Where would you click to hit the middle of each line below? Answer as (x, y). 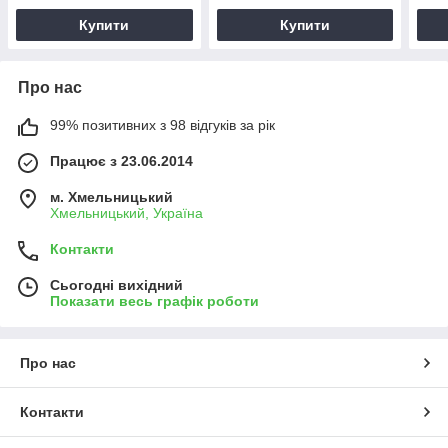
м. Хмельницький (111, 196)
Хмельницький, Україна (126, 212)
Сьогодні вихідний (116, 284)
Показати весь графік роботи (154, 300)
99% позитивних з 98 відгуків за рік (162, 124)
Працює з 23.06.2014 (121, 160)
